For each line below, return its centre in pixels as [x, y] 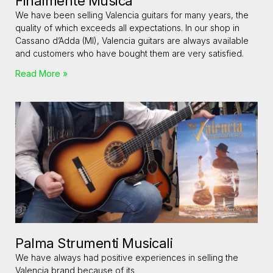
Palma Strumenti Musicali [94, 243]
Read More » [41, 74]
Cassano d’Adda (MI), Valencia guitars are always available [132, 41]
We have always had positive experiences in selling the [127, 258]
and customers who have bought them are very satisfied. [129, 54]
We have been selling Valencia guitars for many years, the [132, 15]
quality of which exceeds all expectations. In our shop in [127, 28]
